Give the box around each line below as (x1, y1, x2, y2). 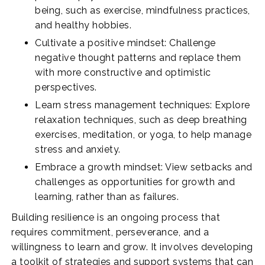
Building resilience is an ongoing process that (11, 211, 221, 223)
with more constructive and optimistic (35, 66, 211, 78)
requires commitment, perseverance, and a (11, 226, 209, 238)
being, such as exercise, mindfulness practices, (35, 4, 250, 16)
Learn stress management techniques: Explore (35, 99, 250, 111)
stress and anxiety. (35, 143, 121, 155)
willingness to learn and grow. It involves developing (11, 241, 253, 253)
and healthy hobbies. (35, 19, 132, 31)
